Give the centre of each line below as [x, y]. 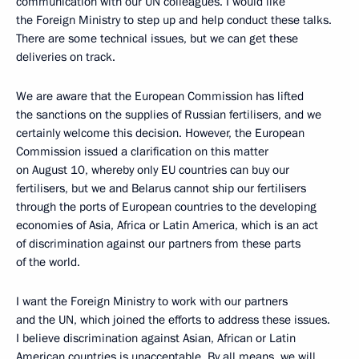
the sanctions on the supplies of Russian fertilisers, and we [169, 115]
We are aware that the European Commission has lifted [160, 96]
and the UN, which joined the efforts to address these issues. [173, 320]
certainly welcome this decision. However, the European [160, 133]
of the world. [48, 262]
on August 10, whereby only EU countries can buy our [153, 170]
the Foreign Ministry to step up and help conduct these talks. [174, 20]
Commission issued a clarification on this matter [142, 151]
